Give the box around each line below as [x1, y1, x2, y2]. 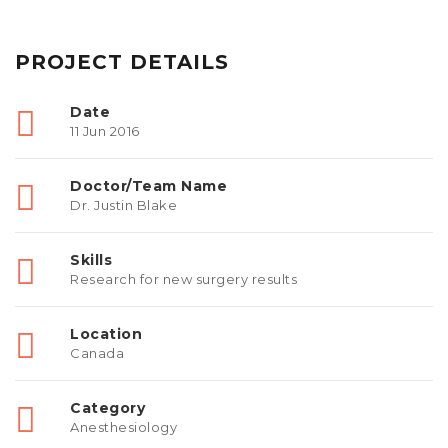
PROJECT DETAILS [15, 49, 229, 74]
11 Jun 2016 [70, 122, 140, 139]
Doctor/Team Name [70, 176, 227, 195]
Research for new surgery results [70, 270, 297, 287]
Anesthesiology [70, 418, 177, 435]
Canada [70, 344, 124, 361]
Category [70, 398, 145, 417]
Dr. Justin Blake [70, 196, 177, 213]
